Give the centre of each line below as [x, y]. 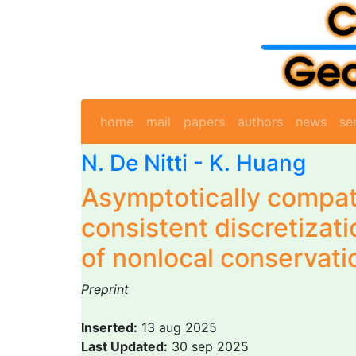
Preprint [105, 289]
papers [204, 122]
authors [260, 122]
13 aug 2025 [177, 327]
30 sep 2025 [208, 346]
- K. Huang [247, 163]
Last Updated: [124, 346]
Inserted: [109, 327]
